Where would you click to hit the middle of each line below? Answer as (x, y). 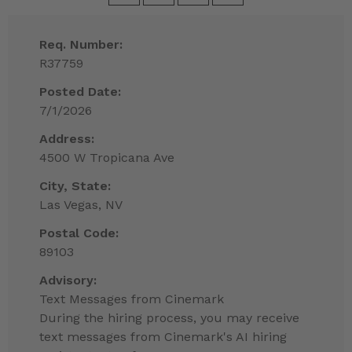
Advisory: (68, 280)
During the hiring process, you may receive (169, 318)
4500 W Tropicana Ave (107, 158)
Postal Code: (79, 233)
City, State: (75, 186)
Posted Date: (80, 92)
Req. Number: (81, 45)
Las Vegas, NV (81, 205)
